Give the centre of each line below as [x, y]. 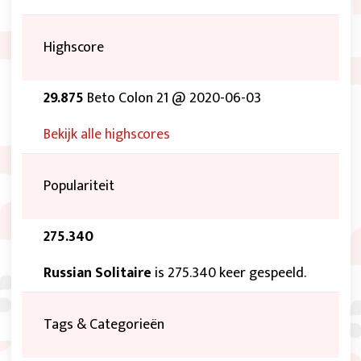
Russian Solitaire [98, 274]
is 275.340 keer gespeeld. [229, 274]
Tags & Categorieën [104, 325]
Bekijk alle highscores [107, 135]
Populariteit [79, 187]
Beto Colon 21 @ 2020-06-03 [172, 99]
